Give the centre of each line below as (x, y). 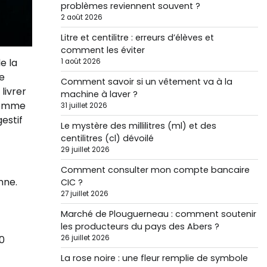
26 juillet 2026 (85, 238)
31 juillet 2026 (84, 105)
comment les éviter (103, 50)
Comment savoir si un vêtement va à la (146, 82)
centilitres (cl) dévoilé (107, 138)
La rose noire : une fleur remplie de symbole (154, 258)
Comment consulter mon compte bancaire (155, 170)
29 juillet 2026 (85, 150)
